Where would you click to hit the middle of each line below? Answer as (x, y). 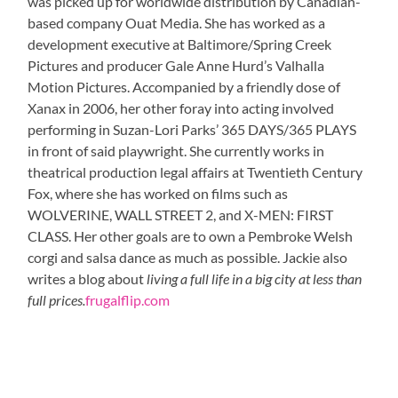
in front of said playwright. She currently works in (176, 151)
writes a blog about (88, 279)
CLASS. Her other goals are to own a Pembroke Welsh (191, 236)
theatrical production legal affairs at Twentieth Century (195, 172)
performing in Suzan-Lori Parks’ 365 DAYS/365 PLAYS (192, 130)
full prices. (57, 300)
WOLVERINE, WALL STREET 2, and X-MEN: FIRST (181, 215)
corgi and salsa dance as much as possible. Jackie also (188, 258)
